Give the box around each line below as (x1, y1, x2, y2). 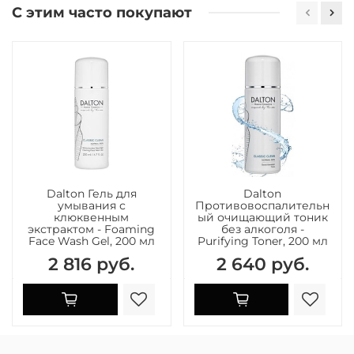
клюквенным (54, 209, 130, 224)
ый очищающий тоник (197, 209, 328, 224)
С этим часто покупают (12, 3, 192, 22)
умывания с (57, 198, 126, 213)
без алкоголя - (220, 221, 304, 236)
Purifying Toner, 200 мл (197, 233, 328, 248)
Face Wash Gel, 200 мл (28, 233, 155, 248)
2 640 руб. (216, 252, 309, 275)
